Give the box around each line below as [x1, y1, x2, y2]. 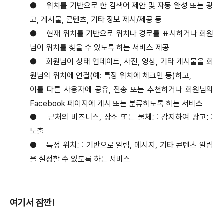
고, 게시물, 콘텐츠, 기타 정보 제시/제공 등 [30, 14, 162, 24]
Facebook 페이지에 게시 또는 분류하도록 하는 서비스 [30, 98, 203, 108]
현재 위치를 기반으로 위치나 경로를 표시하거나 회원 [46, 28, 213, 38]
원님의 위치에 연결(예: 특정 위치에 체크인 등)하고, [30, 70, 191, 80]
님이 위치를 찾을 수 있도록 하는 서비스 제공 [30, 42, 169, 52]
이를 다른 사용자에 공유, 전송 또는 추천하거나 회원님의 [30, 84, 213, 94]
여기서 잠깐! [10, 196, 55, 208]
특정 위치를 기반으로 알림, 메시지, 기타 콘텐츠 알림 [46, 140, 214, 150]
